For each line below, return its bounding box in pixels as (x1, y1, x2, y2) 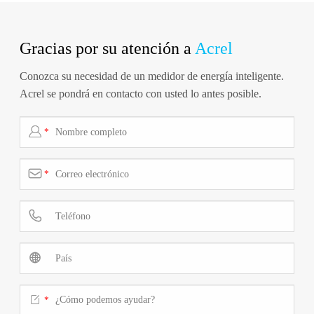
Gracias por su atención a (19, 39, 195, 58)
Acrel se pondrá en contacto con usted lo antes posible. (19, 88, 261, 100)
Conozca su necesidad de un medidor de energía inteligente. (19, 70, 284, 83)
